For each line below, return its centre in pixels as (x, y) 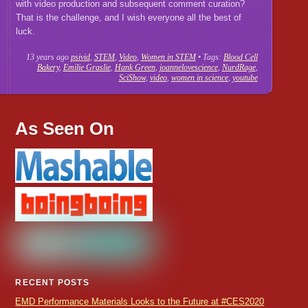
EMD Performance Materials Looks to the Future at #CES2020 (140, 301)
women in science (199, 78)
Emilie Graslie (87, 68)
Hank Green (135, 68)
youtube (245, 78)
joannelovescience (188, 68)
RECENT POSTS (52, 282)
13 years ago (47, 57)
